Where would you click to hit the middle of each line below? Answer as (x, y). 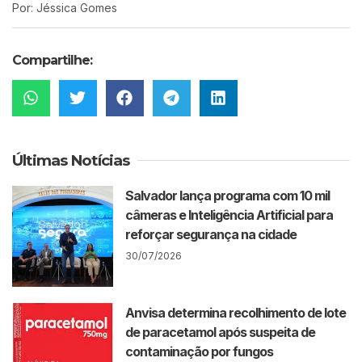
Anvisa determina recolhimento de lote (236, 313)
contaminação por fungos (200, 352)
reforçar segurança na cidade (211, 234)
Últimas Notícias (71, 160)
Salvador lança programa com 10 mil (228, 195)
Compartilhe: (52, 60)
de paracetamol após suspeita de (221, 333)
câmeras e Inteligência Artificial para (229, 215)
